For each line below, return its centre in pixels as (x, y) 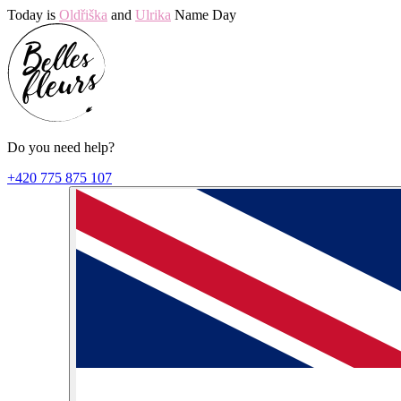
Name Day (204, 15)
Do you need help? (61, 147)
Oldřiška (83, 15)
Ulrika (153, 15)
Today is (33, 15)
